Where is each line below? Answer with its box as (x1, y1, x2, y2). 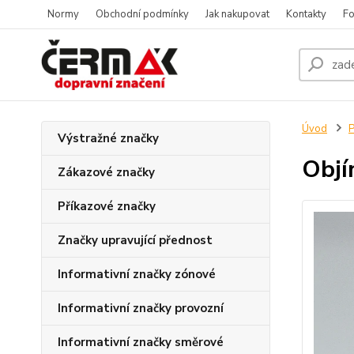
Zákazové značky (58, 164, 155, 180)
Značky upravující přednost (58, 232, 213, 248)
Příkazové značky (58, 198, 156, 214)
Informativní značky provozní (58, 300, 224, 316)
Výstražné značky (58, 130, 159, 146)
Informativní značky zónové (58, 266, 216, 282)
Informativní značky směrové (58, 334, 224, 350)
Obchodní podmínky (96, 7, 189, 21)
